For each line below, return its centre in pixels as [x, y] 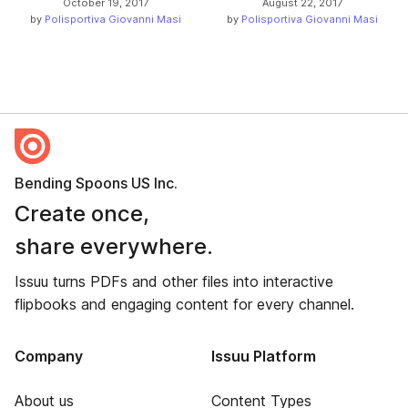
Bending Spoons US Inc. [96, 184]
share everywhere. [114, 247]
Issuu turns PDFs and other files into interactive [174, 282]
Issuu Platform [263, 357]
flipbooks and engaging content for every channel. [184, 305]
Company [49, 357]
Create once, [82, 214]
